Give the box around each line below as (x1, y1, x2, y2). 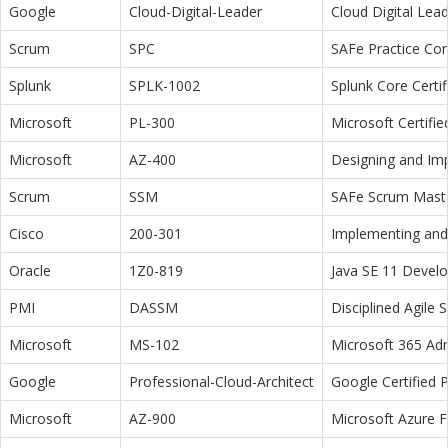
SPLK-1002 (129, 76, 200, 96)
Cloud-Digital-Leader (129, 2, 262, 22)
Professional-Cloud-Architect (129, 372, 314, 392)
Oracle (9, 261, 51, 281)
